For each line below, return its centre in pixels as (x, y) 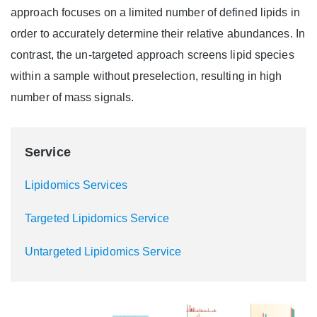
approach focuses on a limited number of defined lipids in (155, 12)
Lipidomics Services (76, 185)
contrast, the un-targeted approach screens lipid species (152, 55)
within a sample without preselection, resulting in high (146, 76)
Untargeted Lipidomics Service (103, 252)
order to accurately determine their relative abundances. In (158, 34)
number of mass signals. (73, 97)
